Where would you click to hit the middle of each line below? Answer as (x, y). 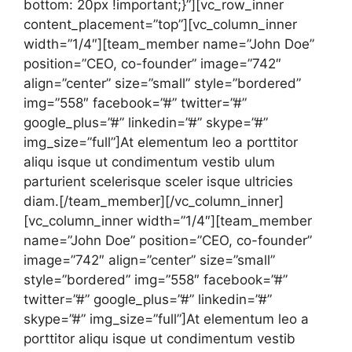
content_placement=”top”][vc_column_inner (160, 24)
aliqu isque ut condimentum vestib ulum (149, 162)
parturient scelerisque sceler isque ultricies (158, 181)
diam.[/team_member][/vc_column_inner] (154, 201)
